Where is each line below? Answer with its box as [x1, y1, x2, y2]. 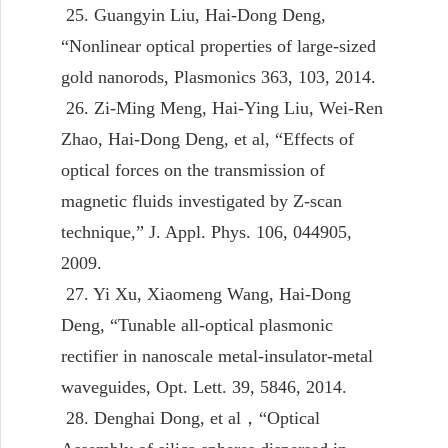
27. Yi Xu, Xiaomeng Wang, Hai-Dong [61, 283, 351, 304]
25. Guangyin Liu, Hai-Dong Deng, [61, 4, 326, 25]
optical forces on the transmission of [61, 159, 325, 180]
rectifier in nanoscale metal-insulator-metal [61, 345, 373, 366]
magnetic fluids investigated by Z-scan [61, 190, 342, 211]
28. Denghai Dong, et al [61, 407, 241, 428]
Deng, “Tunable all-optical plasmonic [61, 314, 333, 335]
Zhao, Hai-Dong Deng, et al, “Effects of [61, 128, 354, 149]
